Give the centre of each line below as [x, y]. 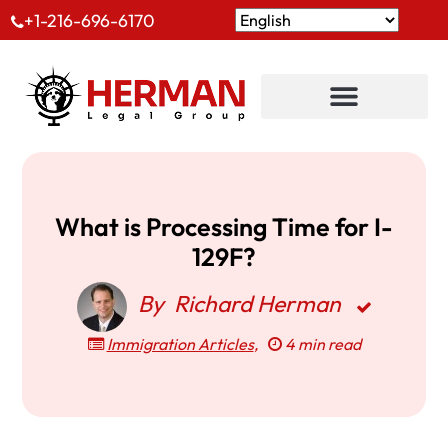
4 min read [321, 344]
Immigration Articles [180, 344]
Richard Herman [257, 304]
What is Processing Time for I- [224, 227]
